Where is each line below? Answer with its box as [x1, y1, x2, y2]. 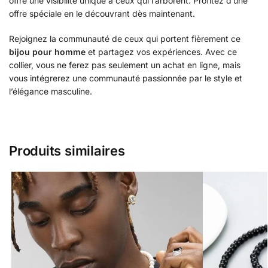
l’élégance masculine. [9, 86, 92, 96]
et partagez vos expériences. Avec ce [86, 46, 237, 57]
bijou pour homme [9, 46, 86, 57]
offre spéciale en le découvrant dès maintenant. [9, 8, 195, 19]
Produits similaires [9, 143, 125, 159]
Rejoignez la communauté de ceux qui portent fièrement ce [9, 33, 240, 44]
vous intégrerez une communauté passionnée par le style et [9, 72, 242, 83]
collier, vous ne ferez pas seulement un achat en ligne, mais [9, 59, 240, 70]
